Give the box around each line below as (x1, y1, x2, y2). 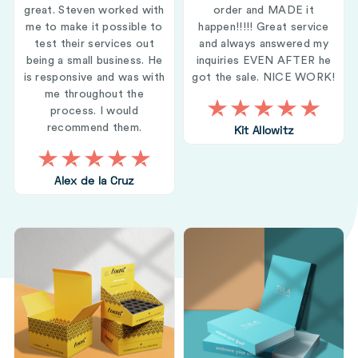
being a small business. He (26, 55, 163, 66)
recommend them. (46, 122, 142, 133)
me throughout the (44, 89, 145, 100)
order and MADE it (213, 5, 315, 16)
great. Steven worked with (24, 5, 165, 16)
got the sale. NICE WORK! (192, 72, 336, 83)
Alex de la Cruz (54, 177, 134, 187)
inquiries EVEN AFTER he (196, 55, 332, 66)
